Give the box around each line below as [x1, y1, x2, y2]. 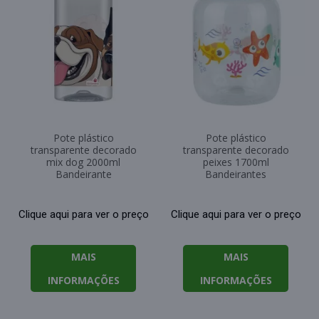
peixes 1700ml [202, 155, 269, 169]
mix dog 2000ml [46, 155, 120, 169]
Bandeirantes [205, 167, 266, 182]
